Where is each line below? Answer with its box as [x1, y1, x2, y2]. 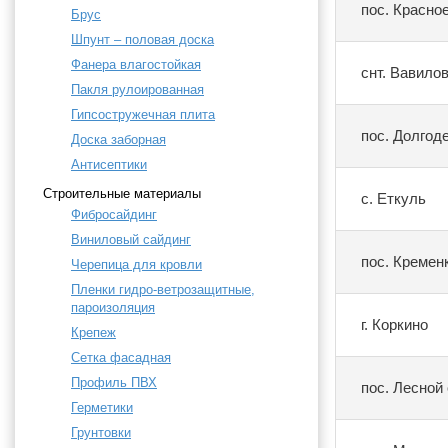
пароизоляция [71, 300, 155, 316]
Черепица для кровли [71, 257, 202, 273]
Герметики [71, 400, 133, 416]
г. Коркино [360, 316, 428, 334]
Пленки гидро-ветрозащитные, [71, 282, 255, 298]
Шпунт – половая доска [71, 32, 214, 48]
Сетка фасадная [71, 350, 171, 366]
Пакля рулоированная [71, 82, 204, 98]
